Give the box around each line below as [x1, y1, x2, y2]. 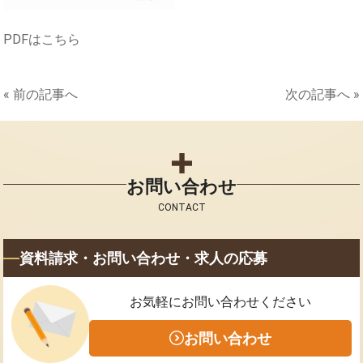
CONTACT [157, 202, 206, 213]
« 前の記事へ [3, 87, 79, 102]
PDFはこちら [3, 32, 81, 47]
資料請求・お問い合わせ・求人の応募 [19, 250, 268, 267]
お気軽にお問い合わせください [130, 293, 311, 310]
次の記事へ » [284, 87, 360, 102]
